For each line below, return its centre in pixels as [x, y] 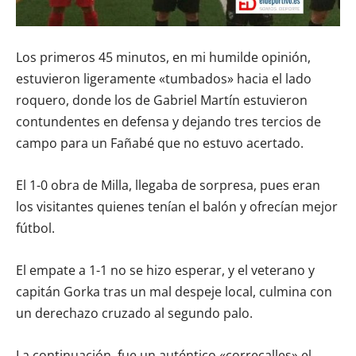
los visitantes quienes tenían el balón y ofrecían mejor [177, 206]
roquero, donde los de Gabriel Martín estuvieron [162, 100]
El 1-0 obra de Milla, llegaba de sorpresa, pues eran [168, 185]
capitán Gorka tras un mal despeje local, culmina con [174, 291]
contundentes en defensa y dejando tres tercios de [168, 121]
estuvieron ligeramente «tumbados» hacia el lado [164, 78]
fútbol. [35, 228]
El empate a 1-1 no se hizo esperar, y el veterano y [165, 270]
